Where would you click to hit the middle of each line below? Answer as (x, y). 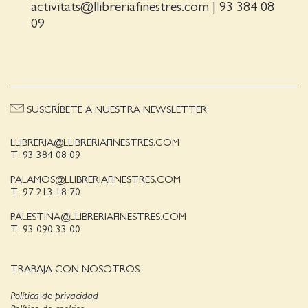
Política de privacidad (54, 296)
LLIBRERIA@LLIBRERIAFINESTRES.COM (95, 143)
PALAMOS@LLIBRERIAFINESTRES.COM (96, 180)
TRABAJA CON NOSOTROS (75, 269)
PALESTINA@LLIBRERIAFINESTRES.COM (98, 217)
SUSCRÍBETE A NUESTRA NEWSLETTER (115, 110)
